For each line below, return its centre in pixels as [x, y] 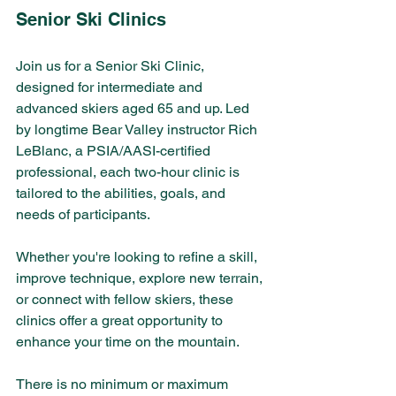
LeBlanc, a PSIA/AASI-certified [115, 151]
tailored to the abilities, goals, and [122, 194]
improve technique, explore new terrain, [141, 278]
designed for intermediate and [111, 88]
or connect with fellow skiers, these [126, 300]
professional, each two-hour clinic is [129, 172]
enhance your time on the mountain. [128, 342]
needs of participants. [85, 215]
